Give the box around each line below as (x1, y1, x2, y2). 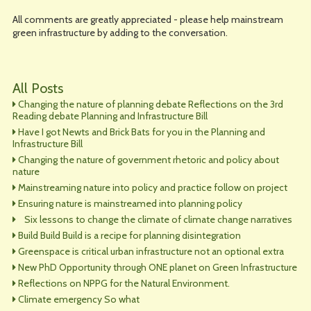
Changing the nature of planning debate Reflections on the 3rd (17, 98, 283, 110)
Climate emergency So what (17, 293, 140, 305)
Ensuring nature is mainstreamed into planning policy (17, 197, 242, 210)
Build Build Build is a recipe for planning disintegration (17, 229, 241, 242)
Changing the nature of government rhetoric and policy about (17, 153, 279, 166)
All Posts (12, 80, 63, 96)
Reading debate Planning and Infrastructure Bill (12, 110, 208, 122)
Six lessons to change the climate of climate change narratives (17, 213, 292, 226)
